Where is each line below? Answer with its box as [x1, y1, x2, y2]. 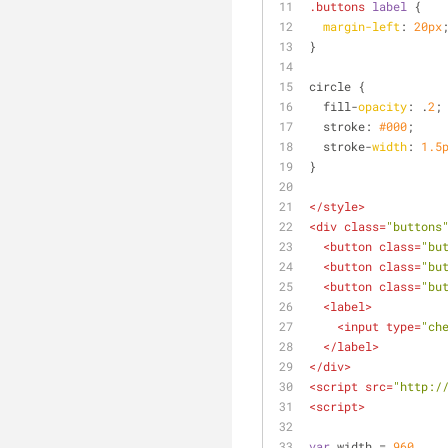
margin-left [323, 18, 400, 34]
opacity [358, 98, 407, 114]
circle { [309, 78, 365, 94]
